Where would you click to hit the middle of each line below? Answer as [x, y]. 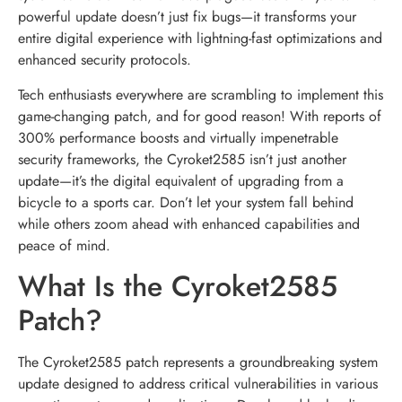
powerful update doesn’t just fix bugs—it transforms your [187, 17]
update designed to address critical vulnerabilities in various [198, 383]
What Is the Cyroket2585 [178, 286]
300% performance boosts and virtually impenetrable [178, 137]
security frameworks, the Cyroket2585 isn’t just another [182, 159]
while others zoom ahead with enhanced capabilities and [189, 223]
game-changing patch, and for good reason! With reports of [200, 116]
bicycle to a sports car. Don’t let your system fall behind [186, 202]
